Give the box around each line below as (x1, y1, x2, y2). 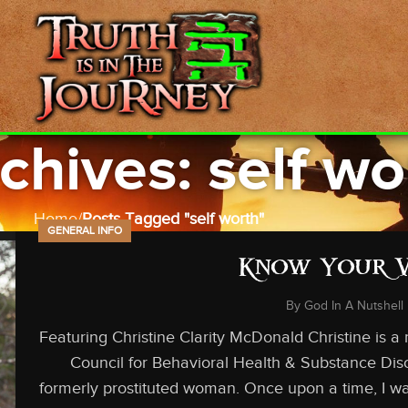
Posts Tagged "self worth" (81, 209, 264, 228)
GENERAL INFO (47, 224, 123, 237)
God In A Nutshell (303, 299, 403, 313)
